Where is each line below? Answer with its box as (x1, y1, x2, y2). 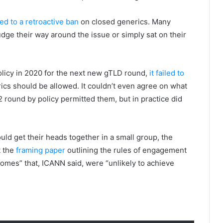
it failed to (149, 68, 184, 78)
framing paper (16, 145, 65, 155)
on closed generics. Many (79, 17, 171, 26)
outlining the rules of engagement (65, 145, 187, 155)
